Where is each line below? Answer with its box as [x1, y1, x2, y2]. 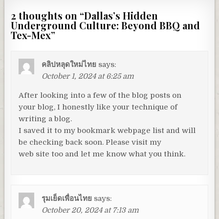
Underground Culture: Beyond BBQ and [11, 19, 200, 32]
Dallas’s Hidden [84, 9, 158, 22]
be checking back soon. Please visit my [19, 138, 162, 147]
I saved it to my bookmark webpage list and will [19, 126, 196, 135]
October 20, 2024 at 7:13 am [42, 206, 139, 215]
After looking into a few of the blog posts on [19, 91, 182, 100]
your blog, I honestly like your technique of [19, 103, 178, 112]
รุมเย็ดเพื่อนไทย [42, 194, 92, 203]
